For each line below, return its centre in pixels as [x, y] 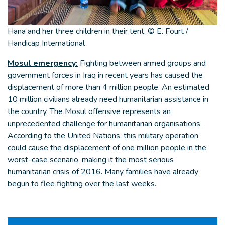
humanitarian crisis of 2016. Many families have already [103, 172]
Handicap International [46, 43]
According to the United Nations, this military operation [103, 136]
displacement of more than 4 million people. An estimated [108, 88]
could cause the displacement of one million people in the [107, 148]
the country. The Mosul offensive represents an [89, 112]
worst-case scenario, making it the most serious [91, 160]
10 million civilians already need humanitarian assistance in [108, 100]
